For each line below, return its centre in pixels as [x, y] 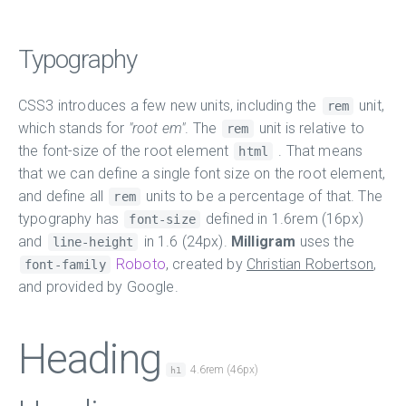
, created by [206, 264]
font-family [65, 264]
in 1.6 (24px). [185, 241]
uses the [325, 241]
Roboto [139, 264]
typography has [71, 218]
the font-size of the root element [126, 150]
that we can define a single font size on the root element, [202, 173]
